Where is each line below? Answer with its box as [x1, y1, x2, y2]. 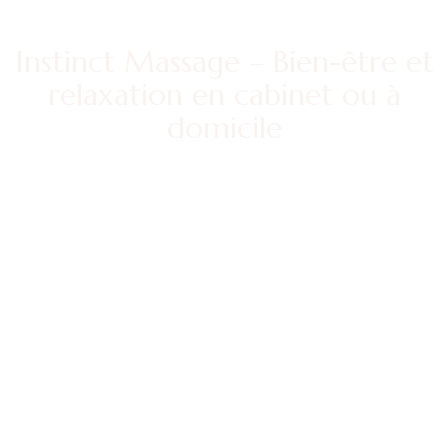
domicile [166, 108, 282, 146]
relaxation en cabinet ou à [47, 75, 401, 113]
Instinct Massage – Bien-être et [14, 42, 434, 80]
